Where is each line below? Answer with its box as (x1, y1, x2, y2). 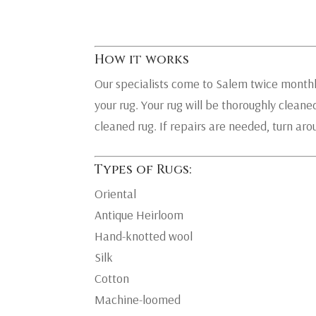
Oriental (95, 185, 137, 202)
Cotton (95, 269, 130, 286)
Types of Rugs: (95, 160, 193, 178)
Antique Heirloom (95, 206, 184, 223)
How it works (95, 50, 190, 68)
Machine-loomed (95, 291, 181, 308)
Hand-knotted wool (95, 227, 193, 244)
